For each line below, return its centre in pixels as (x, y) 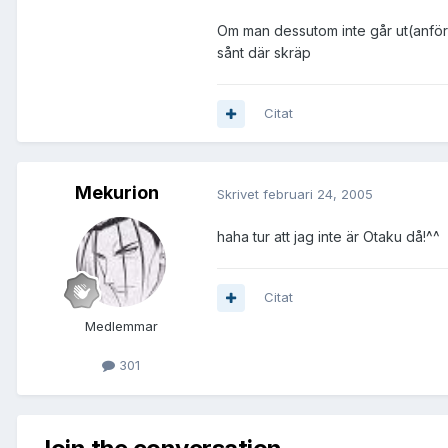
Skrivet (240, 193)
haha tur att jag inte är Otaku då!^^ (328, 237)
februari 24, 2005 (318, 193)
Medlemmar (121, 326)
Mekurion (117, 193)
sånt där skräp (264, 53)
